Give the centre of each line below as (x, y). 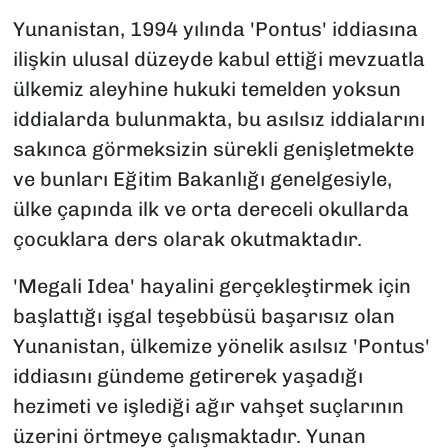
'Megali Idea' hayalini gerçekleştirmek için (211, 286)
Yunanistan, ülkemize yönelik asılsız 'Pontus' (221, 346)
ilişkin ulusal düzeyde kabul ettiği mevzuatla (218, 59)
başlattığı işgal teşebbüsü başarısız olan (203, 316)
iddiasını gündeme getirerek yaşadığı (187, 376)
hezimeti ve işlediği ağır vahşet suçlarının (208, 406)
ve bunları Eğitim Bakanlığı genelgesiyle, (202, 179)
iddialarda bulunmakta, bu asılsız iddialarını (218, 119)
